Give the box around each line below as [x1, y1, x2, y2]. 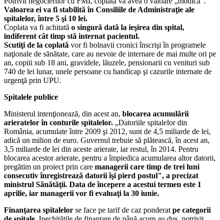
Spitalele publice [4, 92, 58, 101]
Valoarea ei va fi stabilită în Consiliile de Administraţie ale [4, 5, 194, 14]
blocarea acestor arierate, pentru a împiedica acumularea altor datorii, [4, 153, 216, 162]
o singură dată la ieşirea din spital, [71, 23, 184, 31]
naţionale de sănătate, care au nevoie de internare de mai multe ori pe [4, 49, 216, 58]
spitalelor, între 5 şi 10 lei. [4, 14, 87, 23]
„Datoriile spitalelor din [113, 118, 187, 127]
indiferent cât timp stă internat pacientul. [4, 31, 139, 40]
